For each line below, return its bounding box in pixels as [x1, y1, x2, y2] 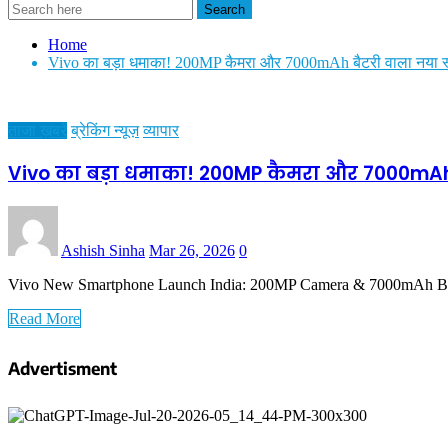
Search [204, 2, 245, 17]
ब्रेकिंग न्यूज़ [71, 122, 139, 139]
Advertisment [8, 356, 117, 379]
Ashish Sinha [61, 242, 145, 260]
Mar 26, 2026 [149, 242, 235, 260]
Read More [9, 310, 80, 328]
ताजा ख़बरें [8, 122, 67, 139]
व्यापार [143, 122, 179, 139]
